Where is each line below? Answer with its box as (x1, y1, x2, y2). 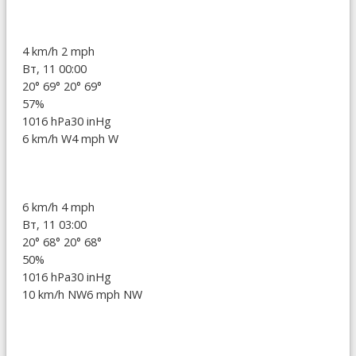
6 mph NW (87, 286, 142, 302)
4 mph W (72, 130, 118, 146)
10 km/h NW (22, 286, 87, 302)
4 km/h (22, 43, 61, 59)
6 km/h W (22, 130, 72, 146)
